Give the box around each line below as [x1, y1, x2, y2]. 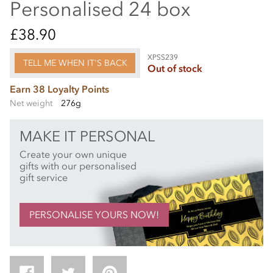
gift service [19, 171, 68, 183]
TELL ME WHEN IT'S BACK [23, 57, 127, 68]
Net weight [10, 97, 52, 108]
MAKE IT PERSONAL [19, 127, 155, 145]
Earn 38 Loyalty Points [10, 83, 109, 96]
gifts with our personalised [19, 159, 136, 172]
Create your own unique [19, 147, 127, 160]
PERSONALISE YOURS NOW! [29, 208, 159, 221]
